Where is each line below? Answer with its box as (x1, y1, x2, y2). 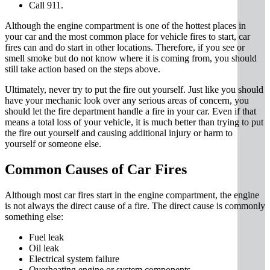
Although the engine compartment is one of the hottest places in (5, 20, 246, 31)
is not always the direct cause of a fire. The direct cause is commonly (5, 200, 265, 211)
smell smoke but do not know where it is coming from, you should (5, 52, 257, 63)
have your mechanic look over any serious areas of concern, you (5, 95, 249, 105)
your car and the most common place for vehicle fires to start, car (5, 31, 250, 42)
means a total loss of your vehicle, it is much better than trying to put (5, 116, 263, 127)
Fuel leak (29, 231, 64, 242)
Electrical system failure (29, 253, 119, 264)
